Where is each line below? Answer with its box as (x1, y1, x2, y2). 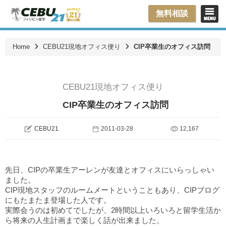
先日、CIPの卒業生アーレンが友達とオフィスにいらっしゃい (5, 165, 214, 174)
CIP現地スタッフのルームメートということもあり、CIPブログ (5, 186, 219, 194)
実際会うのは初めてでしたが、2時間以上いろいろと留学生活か (5, 206, 221, 214)
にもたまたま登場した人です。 (5, 196, 111, 204)
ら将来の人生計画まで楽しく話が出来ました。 (5, 216, 164, 224)
